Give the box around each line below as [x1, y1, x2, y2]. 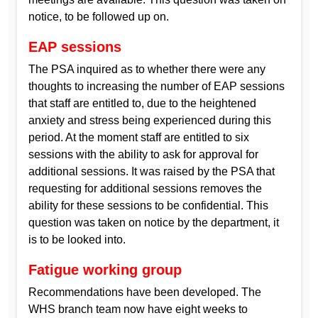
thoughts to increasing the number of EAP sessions [28, 79, 285, 92]
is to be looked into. [28, 233, 126, 246]
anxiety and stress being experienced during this [28, 114, 271, 126]
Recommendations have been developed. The [28, 285, 261, 298]
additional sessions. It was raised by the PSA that [28, 165, 275, 177]
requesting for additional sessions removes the [28, 182, 262, 194]
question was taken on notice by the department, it [28, 216, 279, 229]
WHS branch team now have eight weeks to [28, 302, 248, 315]
